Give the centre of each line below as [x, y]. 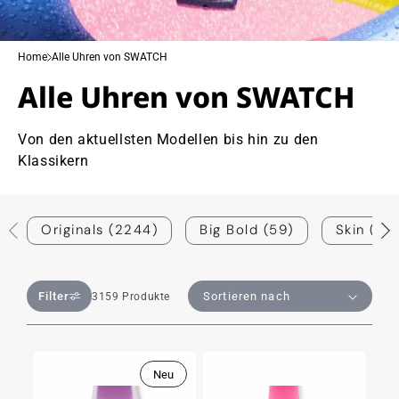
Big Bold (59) [247, 230]
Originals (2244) [99, 230]
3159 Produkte [131, 297]
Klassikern [53, 161]
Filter [54, 296]
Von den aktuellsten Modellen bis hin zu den [168, 139]
